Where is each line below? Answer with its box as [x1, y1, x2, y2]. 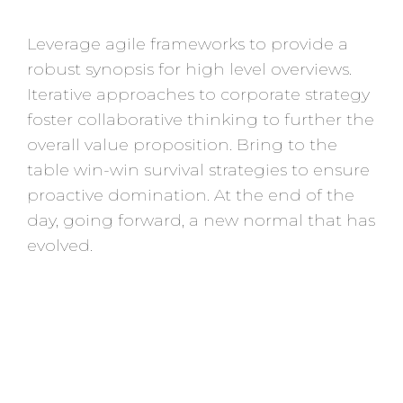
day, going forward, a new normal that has [27, 210, 375, 230]
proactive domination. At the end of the [27, 184, 354, 205]
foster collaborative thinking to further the [27, 109, 374, 130]
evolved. [27, 235, 93, 255]
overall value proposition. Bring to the [27, 134, 337, 155]
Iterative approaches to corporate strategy [27, 84, 370, 104]
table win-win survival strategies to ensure [27, 159, 370, 180]
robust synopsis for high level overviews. [27, 58, 352, 79]
